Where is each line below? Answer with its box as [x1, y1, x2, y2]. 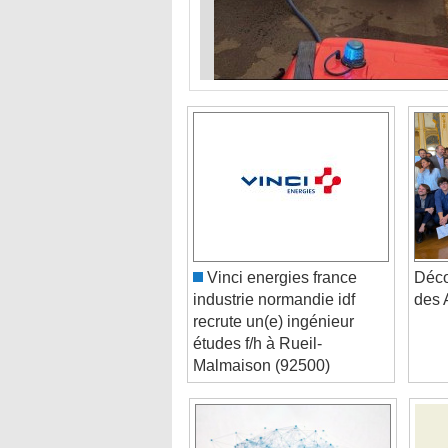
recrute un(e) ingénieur [193, 290, 354, 308]
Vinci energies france [203, 246, 357, 264]
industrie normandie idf [193, 268, 355, 286]
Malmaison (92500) [193, 334, 330, 352]
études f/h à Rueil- [193, 312, 322, 330]
